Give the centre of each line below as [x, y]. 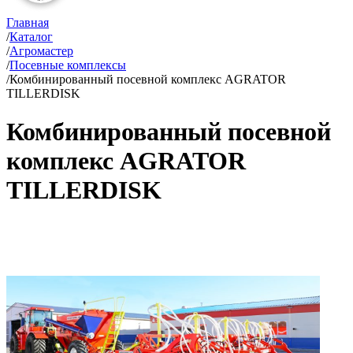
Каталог [31, 37]
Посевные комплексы [68, 65]
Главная [28, 22]
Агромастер [41, 51]
